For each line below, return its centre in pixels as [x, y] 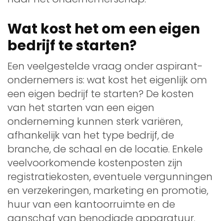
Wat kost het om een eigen [104, 29]
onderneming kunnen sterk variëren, [95, 121]
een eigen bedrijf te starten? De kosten [101, 93]
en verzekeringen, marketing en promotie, [108, 190]
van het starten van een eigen [81, 107]
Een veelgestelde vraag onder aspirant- [105, 66]
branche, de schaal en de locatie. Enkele [105, 149]
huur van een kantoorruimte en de [91, 204]
